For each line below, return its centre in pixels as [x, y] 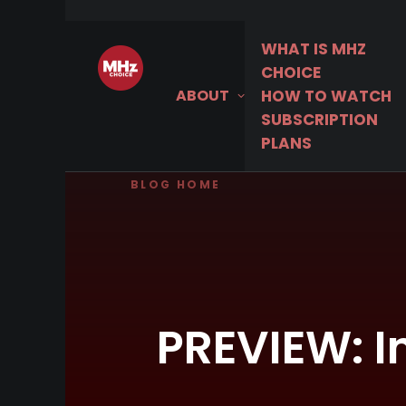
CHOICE [291, 72]
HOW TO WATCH [326, 96]
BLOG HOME [176, 184]
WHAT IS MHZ [314, 49]
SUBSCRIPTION [319, 120]
